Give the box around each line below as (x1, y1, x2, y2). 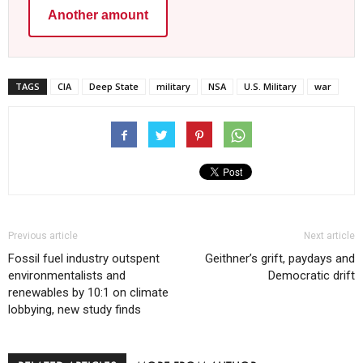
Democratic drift (268, 268, 355, 284)
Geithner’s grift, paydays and (205, 251, 355, 267)
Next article (304, 230, 355, 242)
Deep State (89, 80, 139, 93)
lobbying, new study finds (8, 302, 141, 318)
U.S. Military (244, 80, 297, 93)
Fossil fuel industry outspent (8, 251, 160, 267)
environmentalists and (8, 268, 126, 284)
